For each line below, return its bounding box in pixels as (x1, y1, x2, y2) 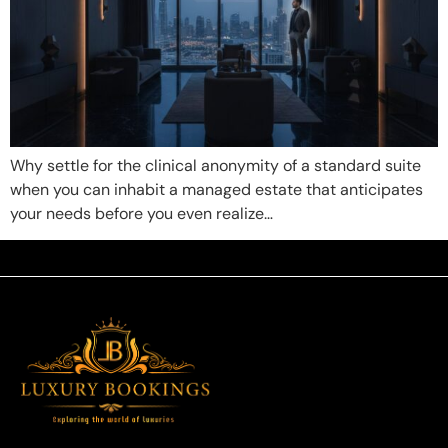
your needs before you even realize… (10, 202, 273, 224)
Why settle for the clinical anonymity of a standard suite (10, 154, 421, 176)
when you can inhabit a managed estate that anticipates (10, 178, 423, 200)
